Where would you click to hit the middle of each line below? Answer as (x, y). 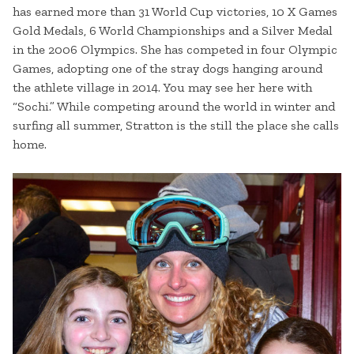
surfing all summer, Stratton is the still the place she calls (176, 126)
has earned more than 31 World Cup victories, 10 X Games (175, 12)
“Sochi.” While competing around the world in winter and (174, 107)
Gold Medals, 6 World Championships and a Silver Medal (173, 31)
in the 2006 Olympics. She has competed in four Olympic (175, 50)
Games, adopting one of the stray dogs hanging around (168, 69)
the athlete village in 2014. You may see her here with (162, 88)
